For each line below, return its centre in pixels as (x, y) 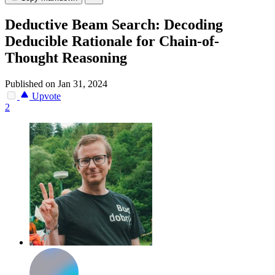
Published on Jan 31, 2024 (56, 84)
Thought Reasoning (66, 58)
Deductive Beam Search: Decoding (114, 25)
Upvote (45, 96)
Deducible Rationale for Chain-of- (112, 41)
